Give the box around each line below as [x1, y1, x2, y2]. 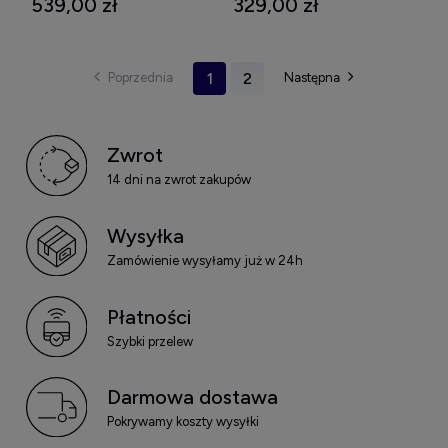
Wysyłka [106, 224, 184, 249]
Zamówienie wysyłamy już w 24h [106, 253, 303, 269]
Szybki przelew [106, 333, 193, 349]
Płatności [106, 304, 191, 329]
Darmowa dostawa [106, 385, 278, 410]
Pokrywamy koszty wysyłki [106, 414, 259, 430]
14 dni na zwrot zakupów [106, 172, 251, 188]
